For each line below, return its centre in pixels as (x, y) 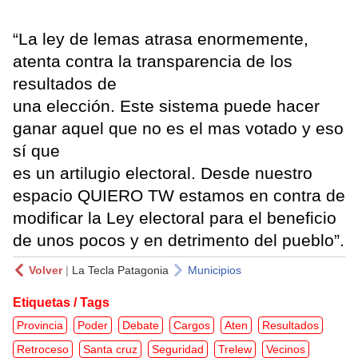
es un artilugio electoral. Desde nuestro (163, 173)
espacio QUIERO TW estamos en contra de (179, 196)
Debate (141, 326)
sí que (36, 151)
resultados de (65, 84)
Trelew (235, 350)
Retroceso (43, 350)
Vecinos (286, 350)
